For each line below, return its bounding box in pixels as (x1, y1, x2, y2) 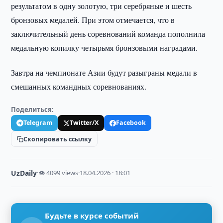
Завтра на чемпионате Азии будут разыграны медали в (11, 67, 198, 78)
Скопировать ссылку (23, 134, 92, 143)
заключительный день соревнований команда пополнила (11, 28, 206, 39)
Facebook (116, 118, 146, 127)
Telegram (23, 118, 53, 127)
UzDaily (11, 168, 37, 178)
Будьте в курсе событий (45, 211, 139, 221)
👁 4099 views (38, 168, 79, 177)
